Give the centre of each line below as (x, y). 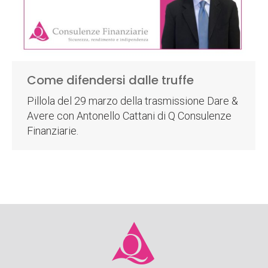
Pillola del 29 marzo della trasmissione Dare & (133, 100)
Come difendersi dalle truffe (110, 80)
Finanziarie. (53, 130)
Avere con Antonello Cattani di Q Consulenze (129, 115)
